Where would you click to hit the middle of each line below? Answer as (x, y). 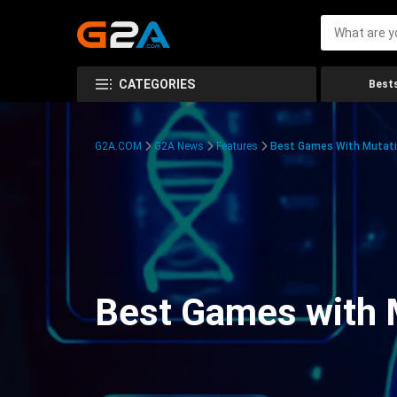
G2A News (179, 146)
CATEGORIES (157, 84)
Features (237, 146)
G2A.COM (118, 146)
